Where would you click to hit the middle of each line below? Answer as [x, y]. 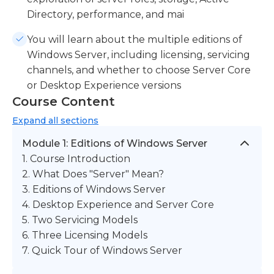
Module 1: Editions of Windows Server [115, 143]
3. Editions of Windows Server [94, 189]
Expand [29, 120]
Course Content [64, 101]
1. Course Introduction [76, 158]
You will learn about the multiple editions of [135, 39]
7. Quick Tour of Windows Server [102, 250]
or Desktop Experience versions [104, 85]
